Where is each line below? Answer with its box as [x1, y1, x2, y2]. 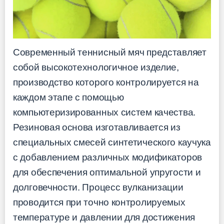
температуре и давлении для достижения [13, 211, 195, 222]
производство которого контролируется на [13, 76, 199, 87]
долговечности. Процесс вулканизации [13, 181, 183, 192]
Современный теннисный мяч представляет [13, 46, 206, 57]
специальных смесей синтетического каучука [13, 136, 211, 147]
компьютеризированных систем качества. [13, 106, 195, 117]
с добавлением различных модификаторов [13, 151, 202, 162]
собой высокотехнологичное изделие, [13, 61, 179, 72]
